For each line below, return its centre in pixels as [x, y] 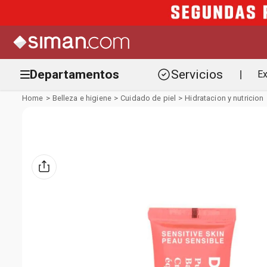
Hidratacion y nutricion [224, 98]
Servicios [197, 74]
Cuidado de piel [148, 98]
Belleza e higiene [82, 98]
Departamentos [75, 74]
